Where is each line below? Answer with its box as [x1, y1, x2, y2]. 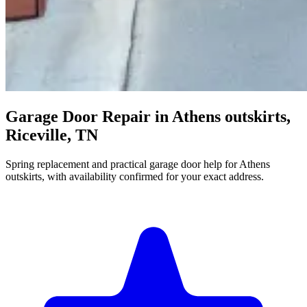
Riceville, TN [5, 125, 98, 144]
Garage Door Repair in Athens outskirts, [5, 107, 291, 125]
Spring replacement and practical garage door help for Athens [5, 158, 270, 170]
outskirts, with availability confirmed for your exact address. [5, 170, 264, 182]
